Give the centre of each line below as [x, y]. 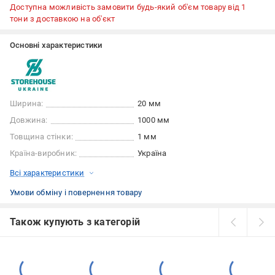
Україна [152, 153]
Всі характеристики [47, 173]
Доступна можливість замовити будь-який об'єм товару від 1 [128, 7]
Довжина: [29, 120]
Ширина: [27, 104]
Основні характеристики [56, 45]
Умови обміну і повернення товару [76, 193]
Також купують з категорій [75, 222]
